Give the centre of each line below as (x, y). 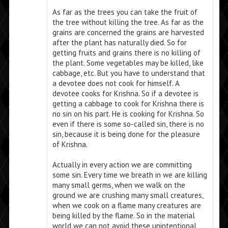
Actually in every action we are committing (122, 165)
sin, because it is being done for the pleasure (126, 134)
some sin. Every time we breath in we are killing (130, 175)
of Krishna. (70, 145)
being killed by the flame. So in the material (123, 216)
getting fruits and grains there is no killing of (126, 53)
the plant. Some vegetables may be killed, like (128, 63)
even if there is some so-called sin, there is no (128, 124)
